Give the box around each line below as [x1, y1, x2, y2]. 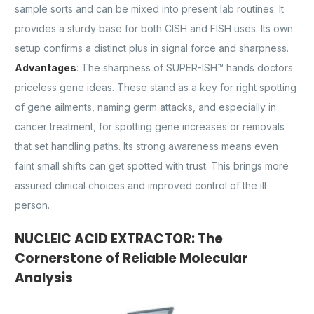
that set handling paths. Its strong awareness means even [15, 140, 278, 153]
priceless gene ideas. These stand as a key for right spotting [15, 81, 296, 94]
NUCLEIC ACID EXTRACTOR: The [15, 229, 223, 249]
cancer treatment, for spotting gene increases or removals [15, 121, 285, 133]
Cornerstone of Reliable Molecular [15, 249, 247, 268]
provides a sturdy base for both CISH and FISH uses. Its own [15, 22, 293, 35]
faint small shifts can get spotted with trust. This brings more [15, 160, 289, 172]
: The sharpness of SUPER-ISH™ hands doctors [76, 62, 293, 74]
